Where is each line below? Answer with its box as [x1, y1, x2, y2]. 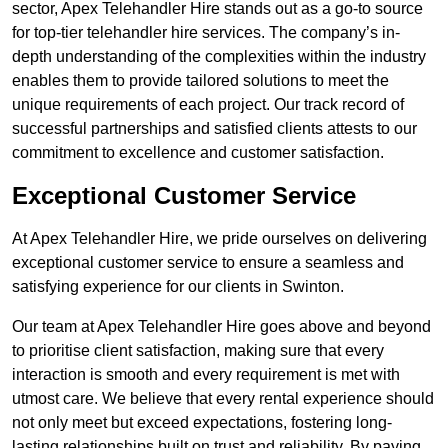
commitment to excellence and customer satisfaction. [12, 144, 384, 162]
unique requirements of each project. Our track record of [12, 96, 404, 114]
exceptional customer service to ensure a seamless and [12, 254, 404, 272]
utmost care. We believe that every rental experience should [12, 390, 434, 408]
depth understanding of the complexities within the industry [12, 48, 426, 66]
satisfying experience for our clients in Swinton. [12, 278, 344, 296]
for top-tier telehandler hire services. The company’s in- [12, 24, 400, 42]
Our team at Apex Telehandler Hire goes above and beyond [12, 318, 431, 336]
